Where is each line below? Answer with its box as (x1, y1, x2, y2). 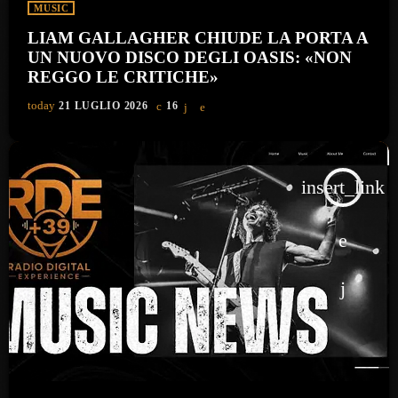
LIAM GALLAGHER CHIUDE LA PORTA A (28, 28, 370, 48)
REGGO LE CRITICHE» (28, 68, 219, 87)
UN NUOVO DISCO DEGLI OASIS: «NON (28, 48, 353, 68)
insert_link (301, 176, 385, 199)
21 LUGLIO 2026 (59, 99, 148, 113)
